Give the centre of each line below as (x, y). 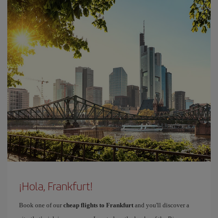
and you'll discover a (161, 205)
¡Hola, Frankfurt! (56, 186)
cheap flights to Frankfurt (98, 205)
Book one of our (41, 205)
